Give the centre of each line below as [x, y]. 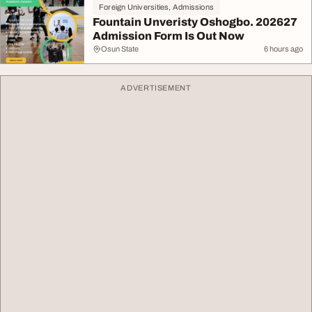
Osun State [120, 49]
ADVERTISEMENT [156, 88]
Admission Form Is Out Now [169, 36]
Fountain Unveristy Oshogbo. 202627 [195, 22]
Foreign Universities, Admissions [157, 7]
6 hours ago [283, 49]
